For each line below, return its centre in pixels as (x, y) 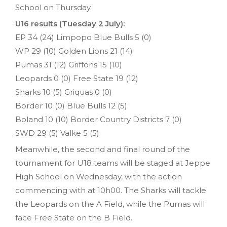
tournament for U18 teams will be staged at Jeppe (113, 163)
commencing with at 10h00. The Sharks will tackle (111, 191)
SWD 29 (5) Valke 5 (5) (57, 133)
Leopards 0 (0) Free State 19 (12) (77, 79)
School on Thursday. (53, 8)
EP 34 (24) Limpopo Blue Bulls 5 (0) (83, 37)
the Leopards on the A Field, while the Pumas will (110, 204)
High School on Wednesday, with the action (99, 177)
